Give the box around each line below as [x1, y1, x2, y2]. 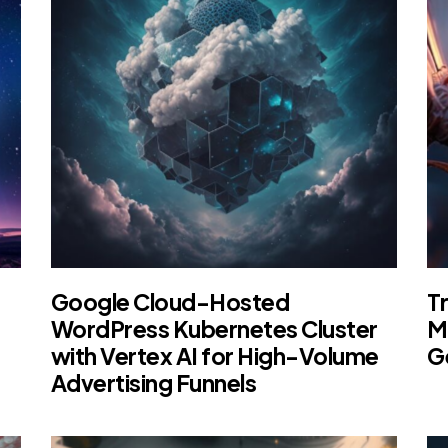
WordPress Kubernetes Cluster [50, 314, 378, 344]
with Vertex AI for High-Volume [50, 341, 379, 371]
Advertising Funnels [50, 368, 257, 398]
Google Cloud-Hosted [50, 287, 290, 317]
